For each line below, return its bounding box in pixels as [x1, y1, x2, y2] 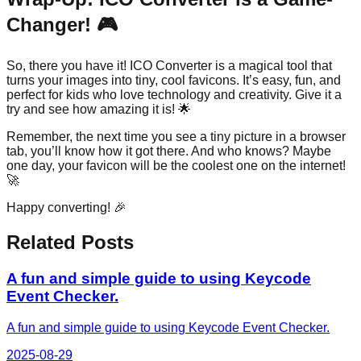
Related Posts [6, 231, 134, 254]
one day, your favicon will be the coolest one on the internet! [6, 159, 346, 173]
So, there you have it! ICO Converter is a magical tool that [6, 59, 332, 73]
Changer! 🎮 [6, 13, 118, 35]
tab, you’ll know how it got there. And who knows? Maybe [6, 144, 331, 159]
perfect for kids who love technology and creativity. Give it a [6, 88, 342, 102]
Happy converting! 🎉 [6, 201, 127, 215]
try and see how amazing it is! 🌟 [6, 102, 191, 117]
